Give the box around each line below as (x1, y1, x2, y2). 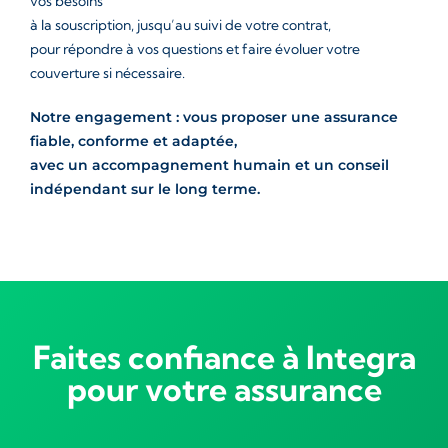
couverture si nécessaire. (30, 64, 185, 82)
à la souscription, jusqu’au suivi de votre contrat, (30, 16, 331, 34)
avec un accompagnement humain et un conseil (30, 156, 389, 174)
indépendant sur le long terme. (30, 180, 260, 198)
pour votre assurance (66, 369, 382, 409)
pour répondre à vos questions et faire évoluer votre (30, 40, 360, 58)
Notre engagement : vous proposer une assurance (30, 108, 398, 126)
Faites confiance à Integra (32, 337, 416, 377)
